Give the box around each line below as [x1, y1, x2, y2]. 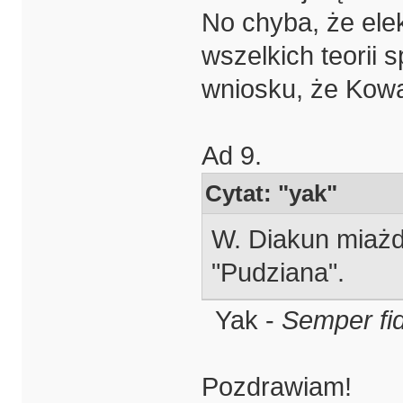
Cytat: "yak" [205, 179, 338, 207]
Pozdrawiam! [201, 372, 352, 401]
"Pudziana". [210, 258, 345, 287]
